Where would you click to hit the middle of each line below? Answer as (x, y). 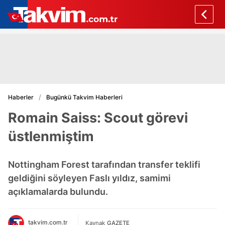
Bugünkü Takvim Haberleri (84, 97)
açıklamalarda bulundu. (58, 192)
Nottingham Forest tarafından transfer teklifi (104, 164)
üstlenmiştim (51, 136)
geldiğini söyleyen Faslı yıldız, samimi (89, 178)
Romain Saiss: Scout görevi (98, 118)
